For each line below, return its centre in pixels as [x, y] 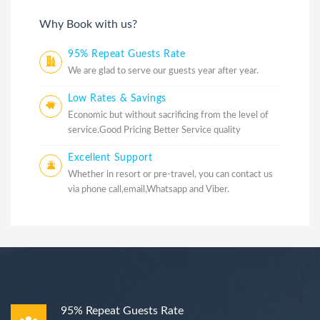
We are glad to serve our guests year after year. [163, 71]
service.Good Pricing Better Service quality [154, 130]
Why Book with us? [88, 24]
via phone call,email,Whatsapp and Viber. [149, 189]
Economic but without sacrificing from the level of [168, 115]
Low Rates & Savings [117, 98]
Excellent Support [110, 157]
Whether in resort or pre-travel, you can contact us [170, 174]
